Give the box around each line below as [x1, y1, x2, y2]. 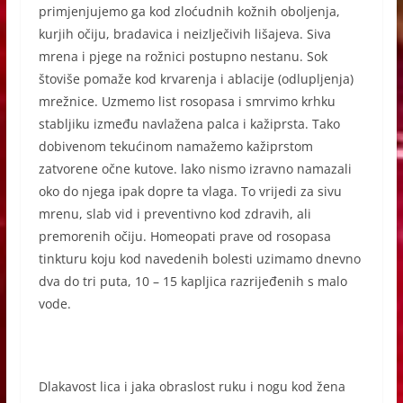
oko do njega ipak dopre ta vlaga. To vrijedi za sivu [38, 182, 342, 200]
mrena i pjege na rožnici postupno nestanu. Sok [38, 47, 327, 65]
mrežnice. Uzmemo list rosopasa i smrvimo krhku [38, 92, 336, 110]
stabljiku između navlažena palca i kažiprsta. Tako [38, 114, 340, 132]
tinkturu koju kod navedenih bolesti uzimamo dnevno [38, 249, 361, 267]
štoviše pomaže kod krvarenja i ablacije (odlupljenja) [38, 69, 354, 87]
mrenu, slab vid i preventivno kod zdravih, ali [38, 204, 311, 222]
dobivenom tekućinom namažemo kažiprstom [38, 137, 313, 155]
